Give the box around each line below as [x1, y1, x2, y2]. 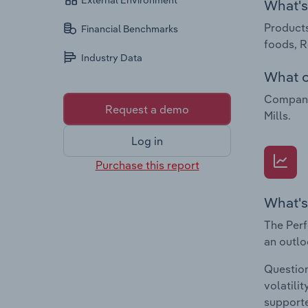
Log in [131, 134, 163, 148]
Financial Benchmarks [81, 23, 179, 36]
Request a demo [105, 102, 189, 116]
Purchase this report [95, 157, 199, 172]
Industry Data [81, 52, 143, 65]
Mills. [264, 108, 291, 122]
